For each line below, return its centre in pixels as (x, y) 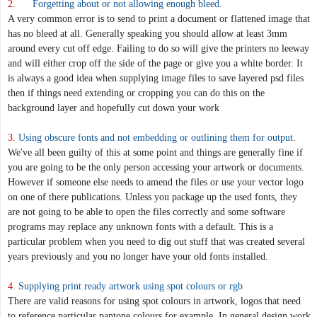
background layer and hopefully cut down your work (114, 108)
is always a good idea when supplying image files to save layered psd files (156, 78)
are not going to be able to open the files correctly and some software (146, 212)
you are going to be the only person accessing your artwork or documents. (156, 167)
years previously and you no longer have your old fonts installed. (138, 256)
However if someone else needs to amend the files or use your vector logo (156, 182)
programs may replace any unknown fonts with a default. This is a (140, 226)
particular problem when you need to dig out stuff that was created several (156, 241)
